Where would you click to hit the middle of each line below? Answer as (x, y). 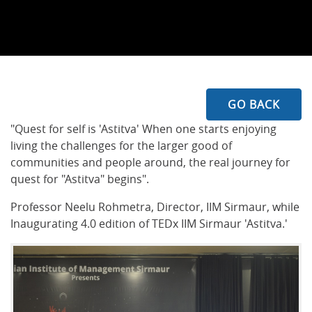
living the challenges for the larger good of (121, 146)
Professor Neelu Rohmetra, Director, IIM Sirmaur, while (155, 207)
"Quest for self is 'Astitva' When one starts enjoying (143, 129)
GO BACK (254, 104)
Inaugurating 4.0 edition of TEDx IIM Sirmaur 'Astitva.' (149, 224)
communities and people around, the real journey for (150, 162)
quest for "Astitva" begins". (80, 179)
